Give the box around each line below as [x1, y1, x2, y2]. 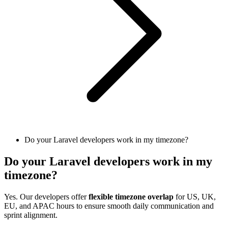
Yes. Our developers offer [4, 192, 89, 201]
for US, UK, [174, 192, 216, 201]
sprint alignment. [4, 210, 58, 219]
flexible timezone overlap [89, 192, 174, 201]
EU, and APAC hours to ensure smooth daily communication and [4, 201, 214, 210]
